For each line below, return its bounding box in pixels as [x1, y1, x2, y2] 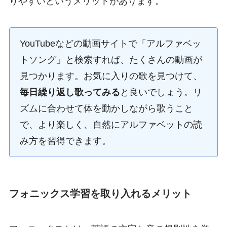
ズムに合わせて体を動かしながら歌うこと [19, 103, 193, 114]
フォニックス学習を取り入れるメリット [9, 188, 192, 200]
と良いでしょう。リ [120, 87, 202, 98]
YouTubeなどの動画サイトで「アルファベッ [19, 39, 201, 49]
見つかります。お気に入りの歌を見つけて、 [19, 71, 202, 82]
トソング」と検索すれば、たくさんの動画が [19, 55, 202, 65]
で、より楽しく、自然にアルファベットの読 [19, 120, 202, 130]
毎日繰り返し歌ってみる [19, 87, 120, 98]
